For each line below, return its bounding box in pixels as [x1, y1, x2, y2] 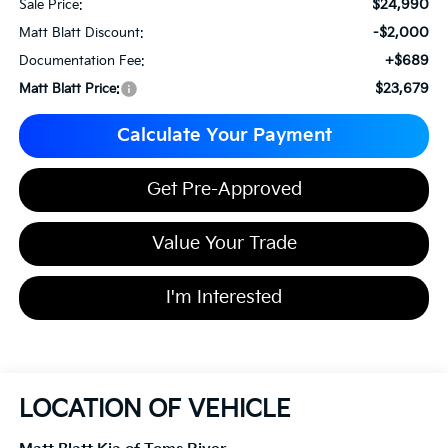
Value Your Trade [151, 232, 297, 254]
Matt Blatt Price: [18, 80, 120, 97]
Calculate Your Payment [116, 124, 332, 146]
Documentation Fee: [18, 52, 145, 69]
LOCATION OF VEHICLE [18, 394, 291, 424]
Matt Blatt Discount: [18, 24, 144, 41]
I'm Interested [166, 286, 282, 308]
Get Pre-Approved [146, 178, 302, 200]
